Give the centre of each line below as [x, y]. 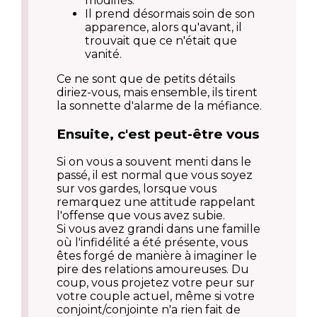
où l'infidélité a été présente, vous [152, 243]
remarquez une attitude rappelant [156, 202]
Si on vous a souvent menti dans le [154, 162]
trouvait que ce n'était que [161, 40]
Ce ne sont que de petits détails [146, 79]
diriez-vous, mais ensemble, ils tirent [157, 92]
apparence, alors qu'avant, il [163, 27]
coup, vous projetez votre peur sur [156, 283]
